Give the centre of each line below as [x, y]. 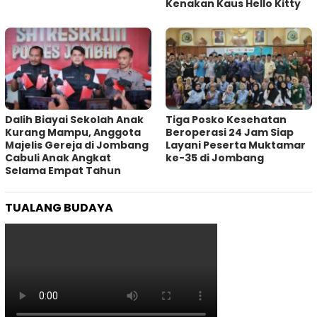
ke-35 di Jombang [215, 158]
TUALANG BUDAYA [59, 208]
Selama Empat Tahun [63, 171]
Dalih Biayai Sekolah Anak [74, 120]
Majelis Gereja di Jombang [77, 145]
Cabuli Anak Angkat [58, 158]
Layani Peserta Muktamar [236, 145]
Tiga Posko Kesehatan [226, 120]
